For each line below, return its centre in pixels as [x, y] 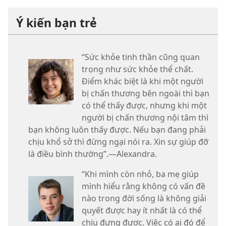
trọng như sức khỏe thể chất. [137, 69]
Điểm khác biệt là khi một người [143, 81]
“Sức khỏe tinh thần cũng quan [141, 57]
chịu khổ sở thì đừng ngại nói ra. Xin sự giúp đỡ [118, 142]
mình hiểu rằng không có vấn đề [144, 186]
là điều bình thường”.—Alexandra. [93, 154]
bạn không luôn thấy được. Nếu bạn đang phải [117, 130]
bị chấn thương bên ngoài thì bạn [146, 94]
